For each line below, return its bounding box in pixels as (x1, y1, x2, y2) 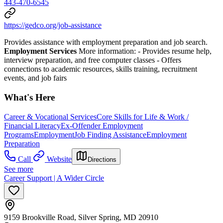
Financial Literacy (4, 121, 61, 130)
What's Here (4, 92, 55, 103)
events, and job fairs (4, 74, 67, 83)
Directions (88, 155, 116, 163)
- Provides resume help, (138, 47, 212, 56)
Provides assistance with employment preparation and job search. (4, 38, 208, 47)
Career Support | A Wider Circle (4, 173, 104, 182)
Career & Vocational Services (4, 112, 97, 121)
